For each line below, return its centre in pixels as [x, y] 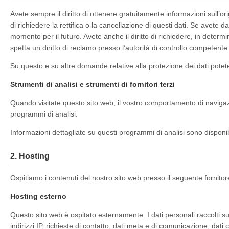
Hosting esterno [38, 196]
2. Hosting [30, 156]
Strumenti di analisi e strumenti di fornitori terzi [93, 84]
